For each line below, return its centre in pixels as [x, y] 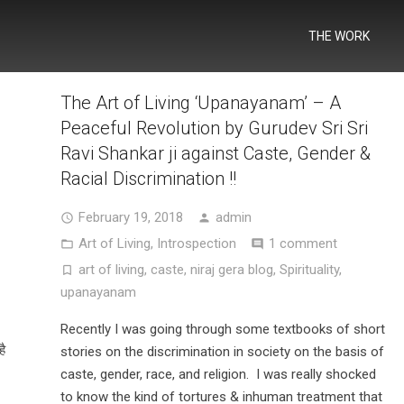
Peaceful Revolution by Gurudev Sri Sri [214, 128]
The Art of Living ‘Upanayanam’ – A [200, 103]
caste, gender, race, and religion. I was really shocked [218, 374]
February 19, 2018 [130, 217]
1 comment [303, 243]
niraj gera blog [231, 270]
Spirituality [309, 270]
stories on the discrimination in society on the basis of [222, 352]
